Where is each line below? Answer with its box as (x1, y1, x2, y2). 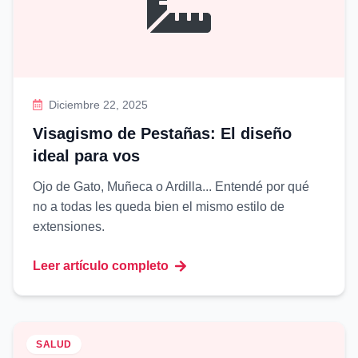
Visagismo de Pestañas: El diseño (33, 125, 292, 142)
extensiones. (33, 220, 105, 233)
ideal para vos (33, 147, 140, 165)
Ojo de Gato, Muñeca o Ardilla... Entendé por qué (33, 180, 309, 193)
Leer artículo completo (33, 259, 169, 272)
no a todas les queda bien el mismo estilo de (33, 200, 284, 213)
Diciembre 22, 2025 (49, 98, 149, 111)
